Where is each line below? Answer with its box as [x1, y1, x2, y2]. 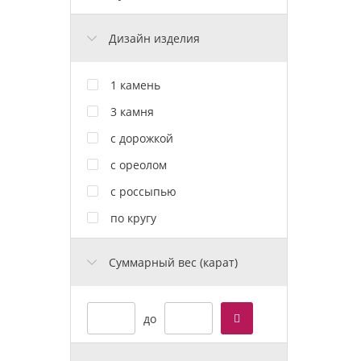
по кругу [110, 210, 156, 226]
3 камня [110, 103, 154, 119]
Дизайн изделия [109, 30, 200, 46]
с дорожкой [110, 130, 173, 146]
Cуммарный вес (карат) [109, 254, 238, 270]
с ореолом [110, 156, 167, 172]
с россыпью [110, 183, 176, 199]
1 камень [110, 77, 160, 93]
